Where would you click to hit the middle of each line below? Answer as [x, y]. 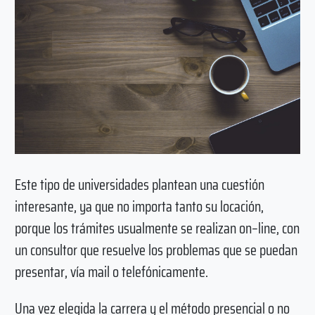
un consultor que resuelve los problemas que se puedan [156, 250]
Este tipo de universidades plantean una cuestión [139, 185]
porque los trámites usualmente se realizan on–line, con [157, 229]
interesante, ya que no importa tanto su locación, [139, 207]
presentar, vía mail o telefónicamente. [111, 272]
